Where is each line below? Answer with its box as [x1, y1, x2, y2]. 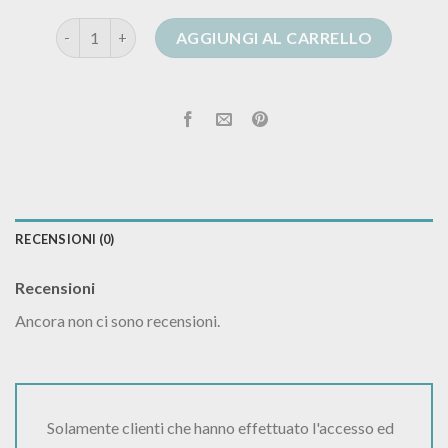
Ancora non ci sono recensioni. [15, 310, 220, 330]
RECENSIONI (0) [15, 230, 115, 247]
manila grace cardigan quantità [54, 19, 266, 37]
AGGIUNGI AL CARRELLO [175, 27, 373, 47]
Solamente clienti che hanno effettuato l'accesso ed [47, 418, 394, 438]
